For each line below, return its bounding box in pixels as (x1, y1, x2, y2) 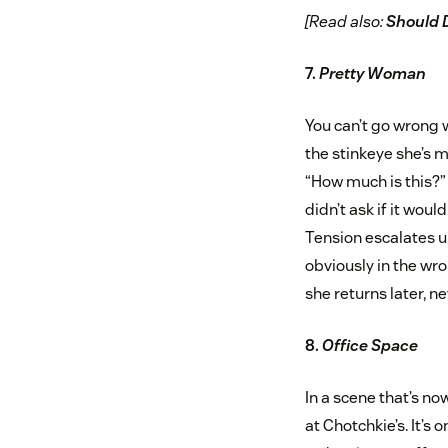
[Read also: (304, 11, 386, 33)
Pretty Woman (318, 63, 426, 85)
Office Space (321, 335, 418, 357)
